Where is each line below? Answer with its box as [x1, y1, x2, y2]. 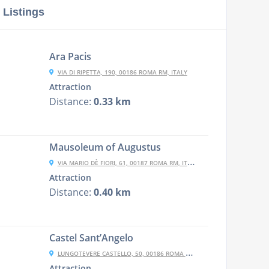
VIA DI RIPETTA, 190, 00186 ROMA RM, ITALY [57, 68, 187, 76]
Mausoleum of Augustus [49, 141, 161, 154]
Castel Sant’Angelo [49, 231, 133, 244]
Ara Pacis [49, 50, 91, 63]
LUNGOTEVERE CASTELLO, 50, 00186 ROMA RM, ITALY [57, 249, 186, 258]
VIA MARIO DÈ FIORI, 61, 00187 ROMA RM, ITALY [57, 159, 187, 167]
